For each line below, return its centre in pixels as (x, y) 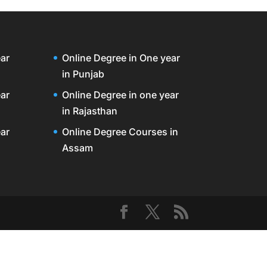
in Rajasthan (90, 111)
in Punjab (83, 74)
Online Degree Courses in (120, 131)
